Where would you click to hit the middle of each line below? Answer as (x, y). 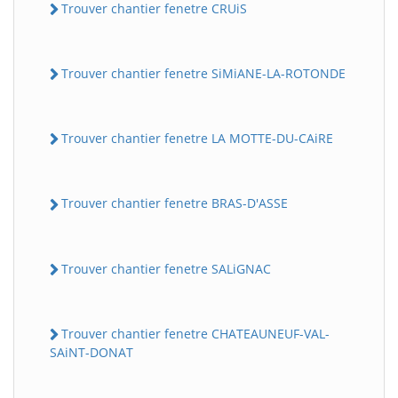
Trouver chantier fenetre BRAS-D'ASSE (175, 203)
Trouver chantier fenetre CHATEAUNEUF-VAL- (195, 333)
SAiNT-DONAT (92, 353)
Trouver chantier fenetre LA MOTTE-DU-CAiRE (197, 139)
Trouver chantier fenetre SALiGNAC (166, 268)
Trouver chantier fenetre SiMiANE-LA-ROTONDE (203, 73)
